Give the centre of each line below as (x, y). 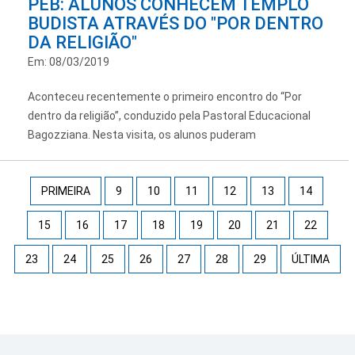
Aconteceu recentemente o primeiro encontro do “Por (165, 96)
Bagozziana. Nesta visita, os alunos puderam (142, 134)
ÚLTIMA (311, 259)
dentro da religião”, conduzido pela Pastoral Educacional (169, 115)
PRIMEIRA (66, 191)
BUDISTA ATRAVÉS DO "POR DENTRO (176, 23)
